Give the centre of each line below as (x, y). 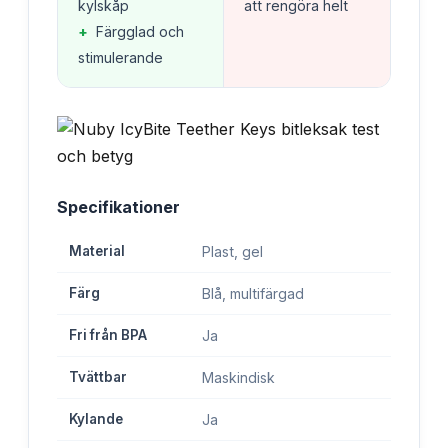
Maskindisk (238, 377)
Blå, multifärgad (253, 293)
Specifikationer (118, 206)
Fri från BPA (108, 334)
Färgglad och (140, 31)
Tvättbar (98, 376)
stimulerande (120, 57)
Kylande (96, 418)
